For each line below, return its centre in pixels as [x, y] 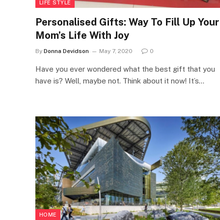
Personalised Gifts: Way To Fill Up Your [127, 22]
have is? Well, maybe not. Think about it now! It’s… [120, 81]
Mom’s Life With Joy [82, 35]
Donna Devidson [66, 51]
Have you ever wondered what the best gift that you [125, 69]
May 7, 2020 [116, 51]
